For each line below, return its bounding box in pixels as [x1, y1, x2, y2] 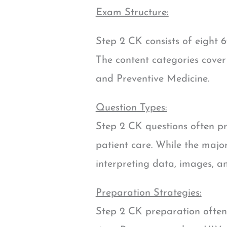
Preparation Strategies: [95, 188, 202, 199]
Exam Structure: [95, 8, 169, 18]
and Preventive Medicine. [95, 74, 209, 85]
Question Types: [95, 103, 167, 113]
